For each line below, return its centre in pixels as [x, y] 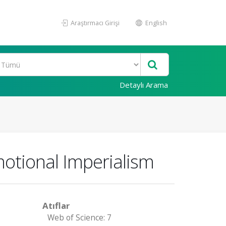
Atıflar [56, 206]
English [155, 23]
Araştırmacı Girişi [94, 23]
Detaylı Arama [144, 85]
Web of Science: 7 [79, 218]
